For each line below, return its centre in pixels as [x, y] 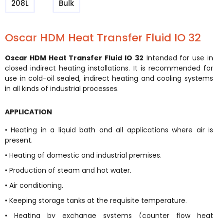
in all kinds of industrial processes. [63, 89]
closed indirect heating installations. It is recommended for [109, 68]
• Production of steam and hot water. [69, 170]
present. [20, 140]
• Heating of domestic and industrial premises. [84, 155]
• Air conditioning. [35, 185]
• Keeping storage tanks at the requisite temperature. [97, 200]
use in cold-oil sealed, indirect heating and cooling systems [109, 78]
